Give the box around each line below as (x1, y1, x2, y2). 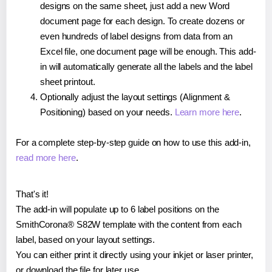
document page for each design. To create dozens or (40, 15, 245, 26)
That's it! (16, 188, 49, 199)
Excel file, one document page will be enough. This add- (40, 46, 256, 56)
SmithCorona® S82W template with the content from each (16, 219, 242, 229)
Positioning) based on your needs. (40, 106, 175, 117)
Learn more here (174, 106, 240, 117)
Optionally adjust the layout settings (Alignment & (40, 91, 230, 102)
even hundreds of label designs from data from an (40, 30, 233, 41)
